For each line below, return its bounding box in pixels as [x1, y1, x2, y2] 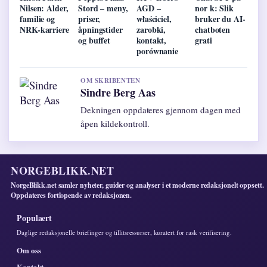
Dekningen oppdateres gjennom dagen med [80, 104, 241, 116]
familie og [20, 13, 55, 26]
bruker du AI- [195, 13, 246, 26]
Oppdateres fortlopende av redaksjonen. [11, 190, 132, 201]
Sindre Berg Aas [80, 85, 156, 101]
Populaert [17, 212, 52, 225]
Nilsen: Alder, [20, 2, 69, 15]
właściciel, [136, 13, 172, 26]
